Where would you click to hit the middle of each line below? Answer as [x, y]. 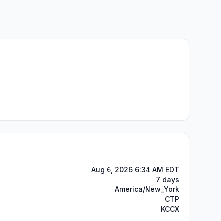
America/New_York [147, 189]
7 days [167, 179]
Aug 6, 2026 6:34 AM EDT [135, 169]
